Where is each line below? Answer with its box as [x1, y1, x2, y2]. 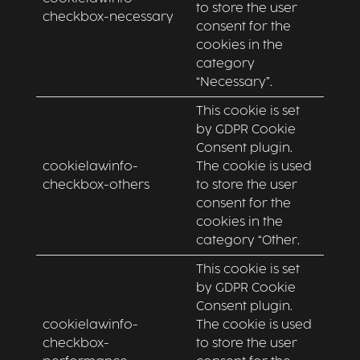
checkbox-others [42, 179, 149, 191]
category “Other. [195, 235, 300, 247]
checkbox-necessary [42, 11, 174, 23]
